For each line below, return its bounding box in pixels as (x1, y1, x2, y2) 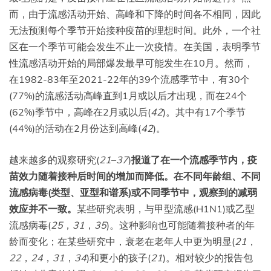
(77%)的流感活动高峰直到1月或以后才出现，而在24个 (9, 89, 247, 102)
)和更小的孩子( (87, 251, 151, 264)
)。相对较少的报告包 (163, 251, 253, 264)
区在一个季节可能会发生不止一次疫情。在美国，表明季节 (9, 40, 261, 53)
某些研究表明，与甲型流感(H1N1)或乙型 (77, 202, 255, 215)
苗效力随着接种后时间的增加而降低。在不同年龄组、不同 (9, 169, 261, 182)
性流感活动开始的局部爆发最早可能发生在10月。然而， (9, 56, 253, 69)
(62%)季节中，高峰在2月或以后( (9, 105, 151, 118)
